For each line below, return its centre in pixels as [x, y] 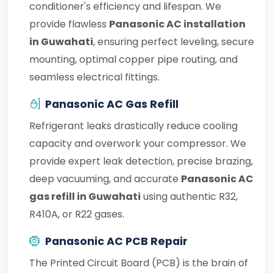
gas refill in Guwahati [85, 197]
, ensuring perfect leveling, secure [174, 42]
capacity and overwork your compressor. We [138, 144]
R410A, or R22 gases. [77, 214]
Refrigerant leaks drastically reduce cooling [133, 126]
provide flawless [69, 24]
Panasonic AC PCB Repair [116, 241]
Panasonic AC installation [177, 24]
